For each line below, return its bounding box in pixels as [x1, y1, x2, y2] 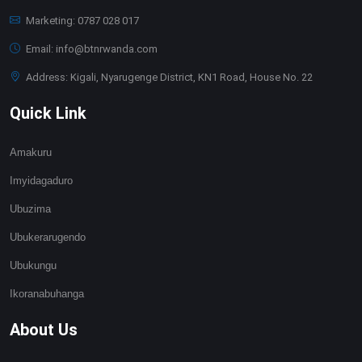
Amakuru [10, 145, 52, 158]
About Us [10, 319, 78, 339]
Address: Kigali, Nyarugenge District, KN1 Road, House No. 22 [23, 70, 313, 83]
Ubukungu [10, 259, 57, 271]
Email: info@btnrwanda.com [23, 42, 158, 55]
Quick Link [10, 103, 86, 123]
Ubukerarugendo [10, 230, 86, 243]
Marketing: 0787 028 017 [23, 14, 139, 27]
